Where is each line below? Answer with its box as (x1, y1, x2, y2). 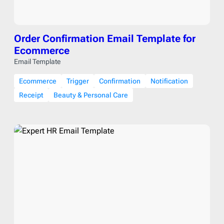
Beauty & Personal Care (53, 90, 128, 99)
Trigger (66, 76, 89, 85)
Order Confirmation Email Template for (14, 32, 195, 44)
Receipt (19, 90, 43, 99)
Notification (150, 76, 188, 85)
